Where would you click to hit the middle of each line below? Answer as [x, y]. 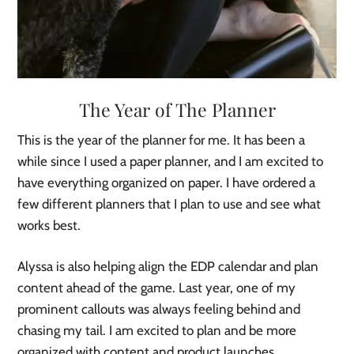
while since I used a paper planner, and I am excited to [171, 162]
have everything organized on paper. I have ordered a [167, 183]
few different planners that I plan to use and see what [169, 204]
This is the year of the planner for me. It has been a [162, 140]
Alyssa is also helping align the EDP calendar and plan [168, 267]
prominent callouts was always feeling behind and [159, 309]
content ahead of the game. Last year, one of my [157, 288]
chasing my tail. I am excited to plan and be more [157, 331]
